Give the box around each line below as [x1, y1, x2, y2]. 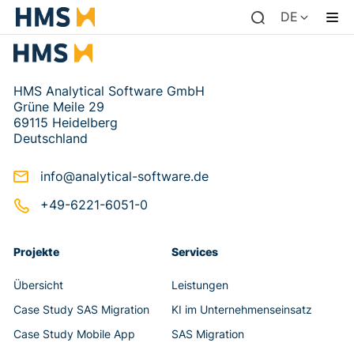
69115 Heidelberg [13, 115, 118, 131]
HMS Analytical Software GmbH [13, 83, 205, 100]
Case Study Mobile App [13, 326, 135, 341]
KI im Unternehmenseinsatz [171, 302, 312, 316]
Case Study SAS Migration [13, 302, 149, 316]
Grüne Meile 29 [13, 99, 104, 115]
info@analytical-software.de [40, 168, 209, 185]
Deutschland [13, 130, 88, 147]
